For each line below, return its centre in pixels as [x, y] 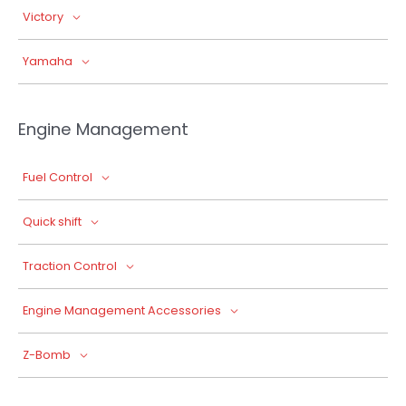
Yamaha [48, 62]
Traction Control [70, 266]
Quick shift [52, 222]
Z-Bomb [47, 355]
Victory [43, 17]
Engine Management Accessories [122, 310]
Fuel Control [58, 177]
